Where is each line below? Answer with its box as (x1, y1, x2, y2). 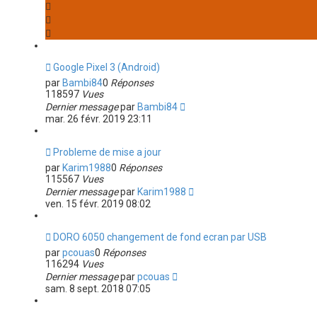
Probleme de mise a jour (52, 146, 161, 158)
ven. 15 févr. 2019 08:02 (45, 198, 151, 209)
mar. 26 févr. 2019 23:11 (45, 113, 152, 125)
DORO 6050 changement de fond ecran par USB (52, 231, 267, 243)
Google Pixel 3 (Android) (52, 62, 160, 73)
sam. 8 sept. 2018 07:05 (45, 283, 151, 294)
